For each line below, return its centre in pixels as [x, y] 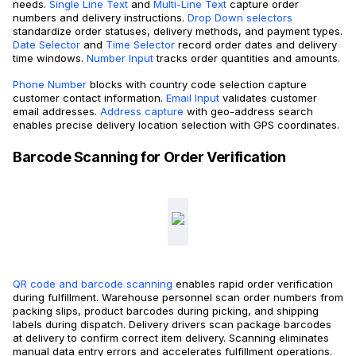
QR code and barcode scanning [93, 284]
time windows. [48, 58]
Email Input [191, 98]
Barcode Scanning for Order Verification [149, 157]
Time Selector [139, 45]
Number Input [118, 58]
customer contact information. [88, 98]
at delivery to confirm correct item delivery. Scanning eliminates [171, 338]
